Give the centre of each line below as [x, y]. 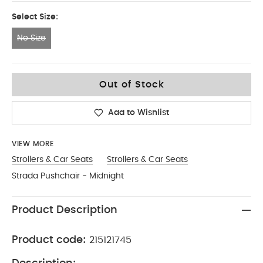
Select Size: [35, 17]
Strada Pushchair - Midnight [68, 176]
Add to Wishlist [139, 113]
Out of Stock [131, 85]
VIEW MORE [33, 144]
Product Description [65, 210]
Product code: [49, 240]
